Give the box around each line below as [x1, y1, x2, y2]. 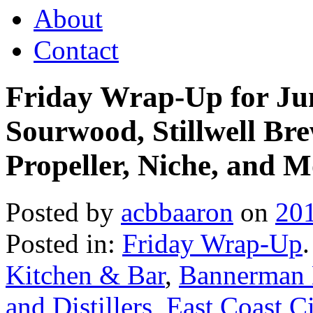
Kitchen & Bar [6, 259, 165, 290]
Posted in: [6, 228, 122, 259]
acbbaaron [121, 196, 233, 227]
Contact [34, 34, 119, 65]
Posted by [6, 196, 121, 227]
